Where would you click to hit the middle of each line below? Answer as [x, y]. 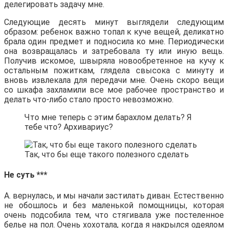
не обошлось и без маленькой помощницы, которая [114, 205]
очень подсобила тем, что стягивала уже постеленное [114, 215]
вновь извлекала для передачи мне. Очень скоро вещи [114, 80]
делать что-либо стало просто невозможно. [89, 100]
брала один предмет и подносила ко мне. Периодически [114, 42]
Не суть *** [26, 175]
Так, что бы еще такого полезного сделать [107, 155]
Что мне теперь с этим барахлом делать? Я [108, 118]
